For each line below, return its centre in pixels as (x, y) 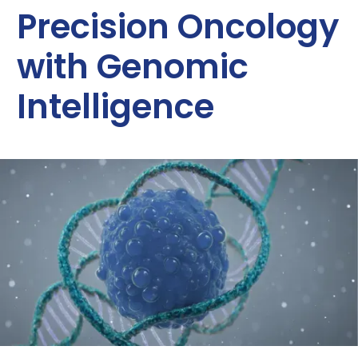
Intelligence (115, 107)
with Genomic (133, 67)
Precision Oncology (178, 27)
